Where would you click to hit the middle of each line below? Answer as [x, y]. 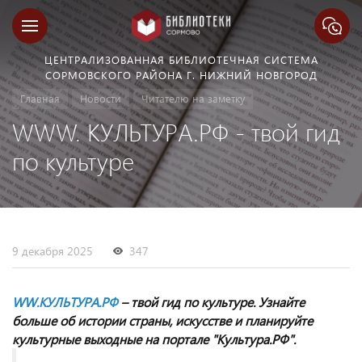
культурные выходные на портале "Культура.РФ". [154, 339]
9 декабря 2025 [53, 251]
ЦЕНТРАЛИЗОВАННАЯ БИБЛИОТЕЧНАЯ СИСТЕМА [181, 59]
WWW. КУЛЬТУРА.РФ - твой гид [176, 132]
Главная [40, 98]
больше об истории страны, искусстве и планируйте [162, 320]
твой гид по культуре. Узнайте [216, 302]
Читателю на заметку [193, 98]
